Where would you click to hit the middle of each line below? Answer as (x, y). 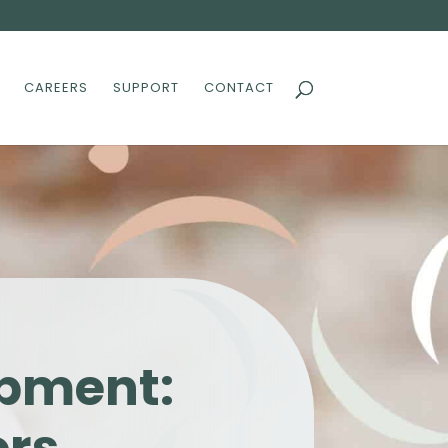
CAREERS (55, 87)
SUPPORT (145, 87)
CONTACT (238, 87)
